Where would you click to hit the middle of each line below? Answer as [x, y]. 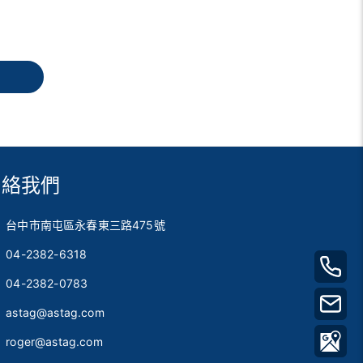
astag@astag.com [55, 312]
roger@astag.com [54, 342]
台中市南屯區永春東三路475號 [85, 225]
